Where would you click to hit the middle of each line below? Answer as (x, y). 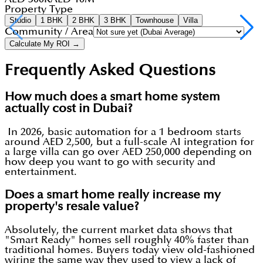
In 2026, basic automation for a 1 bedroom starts (123, 132)
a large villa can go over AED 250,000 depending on (128, 152)
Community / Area (49, 32)
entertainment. (41, 172)
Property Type (39, 9)
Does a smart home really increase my (113, 195)
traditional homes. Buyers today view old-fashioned (130, 250)
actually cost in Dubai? (69, 109)
